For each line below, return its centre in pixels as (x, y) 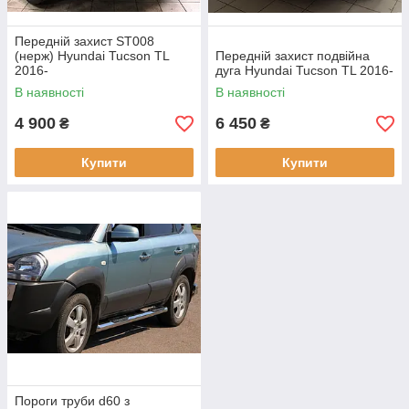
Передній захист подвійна (293, 56)
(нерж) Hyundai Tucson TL (92, 56)
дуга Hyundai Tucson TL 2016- (304, 71)
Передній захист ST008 (84, 42)
